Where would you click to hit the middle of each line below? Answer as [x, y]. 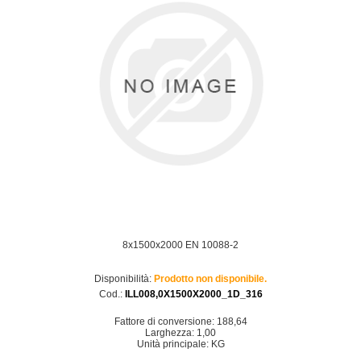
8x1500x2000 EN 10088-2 [180, 245]
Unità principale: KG [180, 344]
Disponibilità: [123, 279]
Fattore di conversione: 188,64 [180, 322]
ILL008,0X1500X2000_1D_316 [193, 294]
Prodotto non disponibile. [210, 279]
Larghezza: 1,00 [180, 333]
